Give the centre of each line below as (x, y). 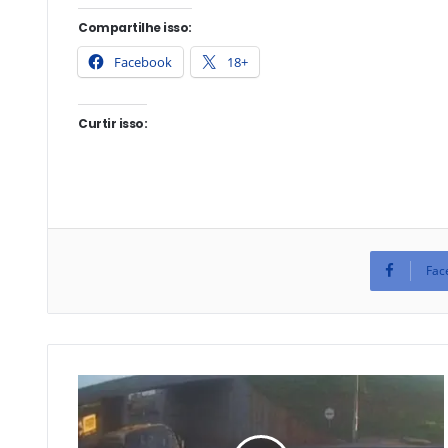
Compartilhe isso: (135, 27)
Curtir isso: (113, 123)
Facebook (143, 61)
